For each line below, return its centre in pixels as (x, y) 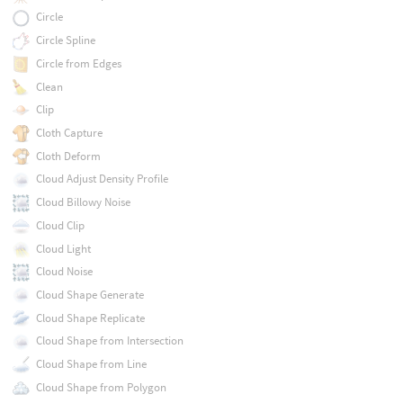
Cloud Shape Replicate (90, 318)
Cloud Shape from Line (91, 364)
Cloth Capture (69, 132)
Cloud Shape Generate (90, 294)
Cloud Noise (64, 272)
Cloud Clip (60, 225)
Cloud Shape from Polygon (101, 387)
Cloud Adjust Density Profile (102, 179)
